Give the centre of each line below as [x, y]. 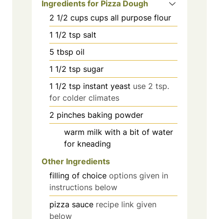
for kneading [88, 143]
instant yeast [107, 86]
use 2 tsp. [151, 86]
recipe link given [126, 205]
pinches [71, 115]
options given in [139, 176]
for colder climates [84, 98]
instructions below [83, 187]
